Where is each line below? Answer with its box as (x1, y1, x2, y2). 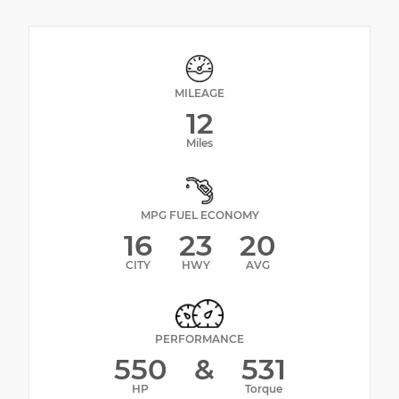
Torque (244, 381, 282, 395)
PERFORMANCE (155, 331, 244, 346)
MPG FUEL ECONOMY (140, 208, 259, 223)
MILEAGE (175, 86, 224, 101)
